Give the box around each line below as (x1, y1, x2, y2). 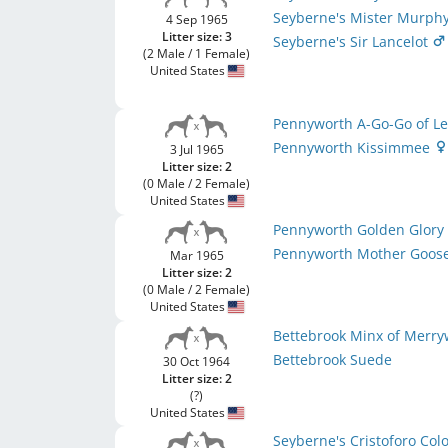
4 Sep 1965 (165, 11, 228, 28)
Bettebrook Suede (273, 350, 393, 369)
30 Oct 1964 (163, 353, 231, 370)
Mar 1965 (169, 247, 224, 264)
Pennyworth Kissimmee (273, 138, 435, 157)
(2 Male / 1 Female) (143, 45, 251, 62)
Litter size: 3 (161, 28, 232, 45)
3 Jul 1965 (169, 141, 224, 158)
